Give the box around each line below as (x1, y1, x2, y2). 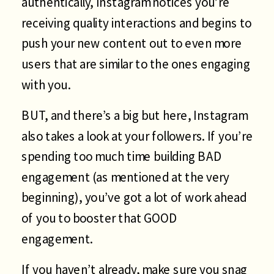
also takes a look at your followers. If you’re (21, 127, 253, 144)
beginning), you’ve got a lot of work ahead (21, 189, 247, 206)
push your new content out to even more (21, 35, 242, 51)
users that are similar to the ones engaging (21, 55, 250, 72)
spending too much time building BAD (21, 147, 222, 165)
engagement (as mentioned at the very (21, 168, 230, 185)
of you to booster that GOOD (21, 209, 177, 226)
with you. (21, 76, 70, 92)
